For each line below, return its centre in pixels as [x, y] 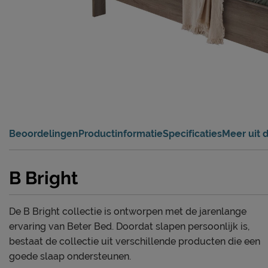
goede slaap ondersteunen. [70, 257]
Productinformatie [121, 134]
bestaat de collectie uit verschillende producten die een [135, 242]
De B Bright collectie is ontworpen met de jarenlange [128, 212]
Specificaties [192, 134]
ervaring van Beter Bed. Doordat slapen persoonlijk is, [129, 227]
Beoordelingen [44, 134]
